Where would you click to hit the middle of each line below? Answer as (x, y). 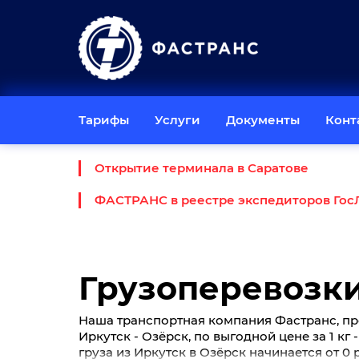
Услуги (177, 120)
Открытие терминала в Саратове (202, 168)
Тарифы (104, 120)
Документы (263, 120)
